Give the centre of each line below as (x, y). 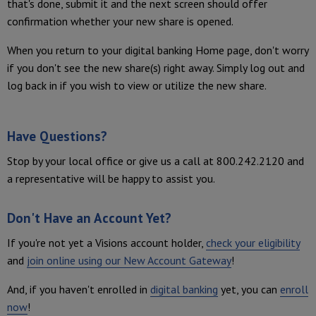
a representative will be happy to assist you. (112, 179)
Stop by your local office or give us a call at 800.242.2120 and (156, 161)
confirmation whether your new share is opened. (120, 22)
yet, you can (249, 290)
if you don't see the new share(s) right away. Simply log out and (156, 68)
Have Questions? (57, 136)
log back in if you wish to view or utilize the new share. (138, 86)
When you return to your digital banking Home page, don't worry (158, 50)
